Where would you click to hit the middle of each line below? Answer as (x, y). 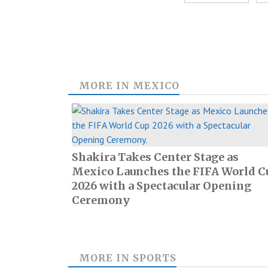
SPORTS (155, 258)
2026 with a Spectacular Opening (162, 186)
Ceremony (101, 200)
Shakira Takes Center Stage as (155, 157)
